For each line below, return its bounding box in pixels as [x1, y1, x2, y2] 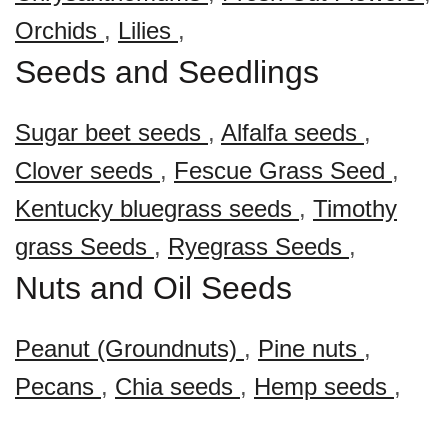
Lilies [118, 17, 178, 44]
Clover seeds [15, 157, 160, 184]
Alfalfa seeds [221, 119, 364, 146]
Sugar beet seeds [15, 119, 208, 146]
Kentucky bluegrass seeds [15, 195, 299, 222]
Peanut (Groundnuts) [15, 335, 244, 362]
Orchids [15, 17, 104, 44]
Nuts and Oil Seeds [15, 270, 292, 306]
